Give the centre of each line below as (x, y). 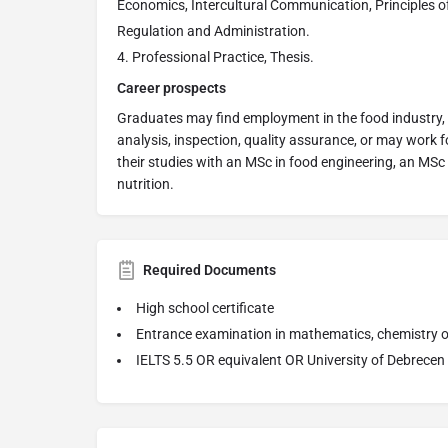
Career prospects (171, 88)
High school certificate (205, 308)
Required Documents (209, 270)
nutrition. (145, 184)
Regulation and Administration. (213, 31)
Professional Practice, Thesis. (223, 57)
